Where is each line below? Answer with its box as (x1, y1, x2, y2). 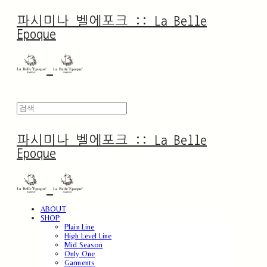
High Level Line (64, 231, 112, 240)
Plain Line (64, 222, 95, 231)
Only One (64, 249, 95, 258)
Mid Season (64, 240, 103, 249)
